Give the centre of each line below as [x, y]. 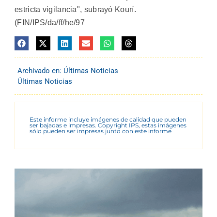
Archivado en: [40, 70]
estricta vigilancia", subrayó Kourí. [75, 10]
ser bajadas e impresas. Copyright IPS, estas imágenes [108, 125]
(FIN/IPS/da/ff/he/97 [50, 23]
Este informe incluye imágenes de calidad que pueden [108, 119]
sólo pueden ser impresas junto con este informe [101, 131]
